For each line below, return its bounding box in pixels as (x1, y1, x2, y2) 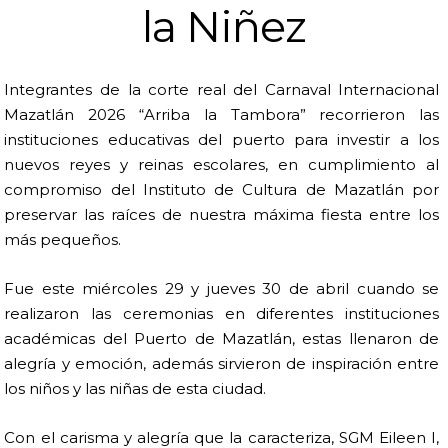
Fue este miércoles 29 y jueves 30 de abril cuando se (4, 279, 440, 299)
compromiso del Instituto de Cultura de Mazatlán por (4, 180, 440, 200)
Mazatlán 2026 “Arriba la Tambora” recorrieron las (4, 105, 440, 125)
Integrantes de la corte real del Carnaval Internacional (4, 80, 440, 100)
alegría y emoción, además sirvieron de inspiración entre (4, 354, 440, 374)
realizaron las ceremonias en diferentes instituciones (4, 304, 440, 324)
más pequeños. (4, 230, 122, 250)
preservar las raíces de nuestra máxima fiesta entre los (4, 205, 440, 225)
